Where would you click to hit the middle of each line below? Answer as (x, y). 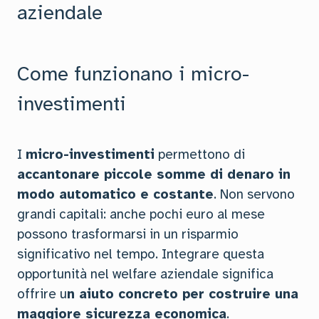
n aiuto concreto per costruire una (183, 294)
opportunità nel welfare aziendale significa (145, 274)
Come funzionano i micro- (133, 74)
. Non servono (254, 194)
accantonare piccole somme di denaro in (154, 174)
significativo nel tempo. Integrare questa (141, 254)
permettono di (200, 155)
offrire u (42, 294)
